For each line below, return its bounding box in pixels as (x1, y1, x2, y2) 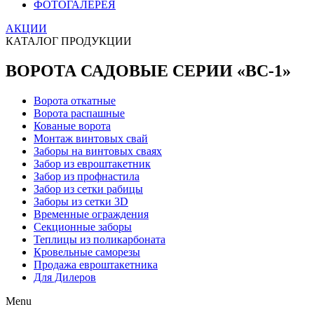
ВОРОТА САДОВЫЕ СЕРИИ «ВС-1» (6, 61, 291, 80)
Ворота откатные (34, 94, 116, 107)
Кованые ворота (34, 119, 111, 132)
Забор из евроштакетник (34, 157, 151, 170)
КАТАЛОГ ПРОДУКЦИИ (6, 35, 132, 47)
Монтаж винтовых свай (34, 132, 148, 144)
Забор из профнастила (34, 170, 139, 182)
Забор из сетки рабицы (34, 182, 143, 195)
